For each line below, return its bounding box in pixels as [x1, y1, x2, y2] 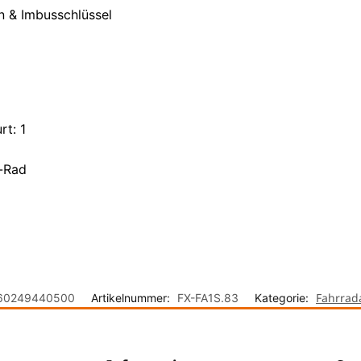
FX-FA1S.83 [177, 291, 239, 305]
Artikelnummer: [91, 291, 173, 305]
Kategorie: [255, 291, 312, 305]
